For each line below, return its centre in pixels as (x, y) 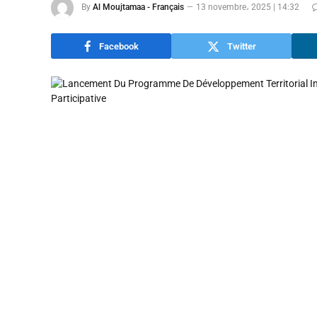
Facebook (119, 46)
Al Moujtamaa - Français (138, 7)
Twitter (241, 46)
